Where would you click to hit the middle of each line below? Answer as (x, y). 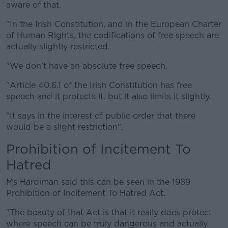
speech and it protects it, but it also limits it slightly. (109, 96)
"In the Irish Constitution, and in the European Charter (114, 24)
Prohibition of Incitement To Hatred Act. (86, 193)
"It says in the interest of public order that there (101, 116)
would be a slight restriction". (65, 127)
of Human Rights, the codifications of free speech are (112, 35)
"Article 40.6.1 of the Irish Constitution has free (99, 85)
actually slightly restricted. (58, 47)
